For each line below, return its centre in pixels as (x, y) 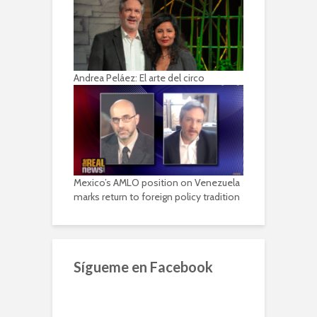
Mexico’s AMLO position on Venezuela (157, 182)
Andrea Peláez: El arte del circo (139, 77)
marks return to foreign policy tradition (157, 196)
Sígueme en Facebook (143, 266)
